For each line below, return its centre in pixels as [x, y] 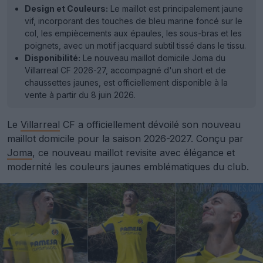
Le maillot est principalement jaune [176, 9]
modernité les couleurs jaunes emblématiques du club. [128, 167]
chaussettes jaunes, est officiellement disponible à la [126, 82]
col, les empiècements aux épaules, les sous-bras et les [133, 33]
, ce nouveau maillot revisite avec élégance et [134, 153]
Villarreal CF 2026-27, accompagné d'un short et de [125, 70]
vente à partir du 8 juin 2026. [80, 95]
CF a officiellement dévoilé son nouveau [150, 124]
